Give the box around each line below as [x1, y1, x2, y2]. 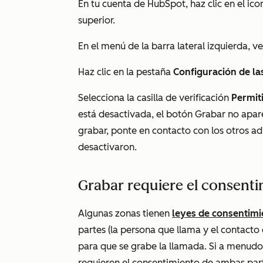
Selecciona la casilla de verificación [78, 92, 231, 103]
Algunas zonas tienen [78, 208, 172, 219]
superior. [78, 15, 115, 26]
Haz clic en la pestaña [78, 66, 173, 77]
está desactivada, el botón [78, 109, 195, 120]
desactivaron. [78, 141, 137, 153]
